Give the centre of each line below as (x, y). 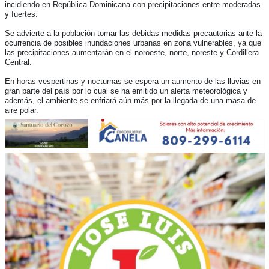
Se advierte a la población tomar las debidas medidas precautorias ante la (133, 33)
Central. (18, 62)
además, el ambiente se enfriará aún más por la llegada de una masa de (130, 100)
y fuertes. (21, 14)
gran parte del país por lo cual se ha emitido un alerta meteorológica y (126, 91)
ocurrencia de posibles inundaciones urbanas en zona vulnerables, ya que (133, 43)
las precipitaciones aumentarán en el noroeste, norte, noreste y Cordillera (131, 52)
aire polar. (21, 110)
